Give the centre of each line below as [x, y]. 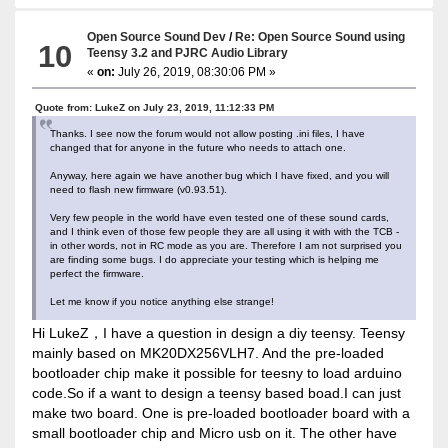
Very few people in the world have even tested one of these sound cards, [219, 217]
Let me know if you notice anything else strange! [161, 301]
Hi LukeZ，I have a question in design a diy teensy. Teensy [218, 332]
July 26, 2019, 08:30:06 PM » [196, 71]
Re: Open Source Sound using [320, 36]
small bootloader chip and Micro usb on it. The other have [214, 432]
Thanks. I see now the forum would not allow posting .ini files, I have [207, 133]
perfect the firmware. [96, 273]
